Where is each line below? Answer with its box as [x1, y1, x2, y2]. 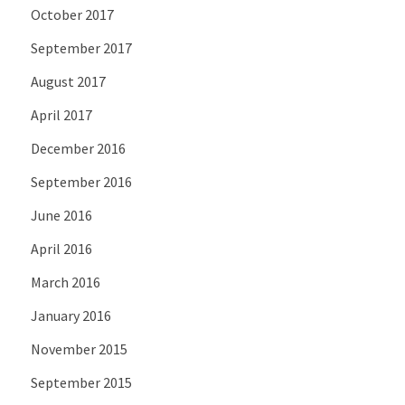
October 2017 [30, 5, 114, 24]
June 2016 [30, 205, 92, 224]
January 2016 [30, 306, 111, 325]
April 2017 [30, 105, 92, 124]
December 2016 [30, 138, 126, 157]
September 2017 [30, 38, 132, 57]
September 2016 [30, 172, 132, 191]
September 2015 [30, 372, 132, 391]
